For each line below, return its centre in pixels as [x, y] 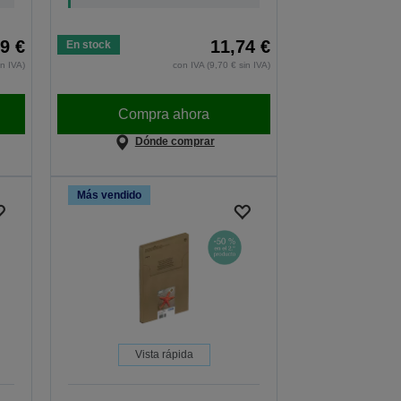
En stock [89, 45]
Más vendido [110, 196]
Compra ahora [164, 114]
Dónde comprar [175, 142]
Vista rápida [164, 355]
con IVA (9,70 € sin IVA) [222, 65]
